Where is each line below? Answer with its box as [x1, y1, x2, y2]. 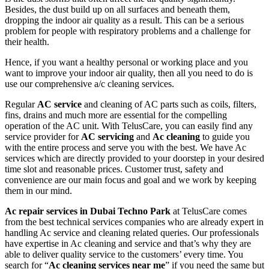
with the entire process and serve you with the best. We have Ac [5, 142, 246, 153]
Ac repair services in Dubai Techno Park [5, 206, 171, 217]
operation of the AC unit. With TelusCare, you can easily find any [5, 121, 253, 131]
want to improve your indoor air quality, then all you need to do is [5, 68, 253, 79]
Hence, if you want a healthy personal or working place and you [5, 57, 248, 68]
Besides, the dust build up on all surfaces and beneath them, [5, 4, 230, 15]
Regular [5, 99, 37, 110]
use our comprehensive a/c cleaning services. [5, 79, 174, 89]
